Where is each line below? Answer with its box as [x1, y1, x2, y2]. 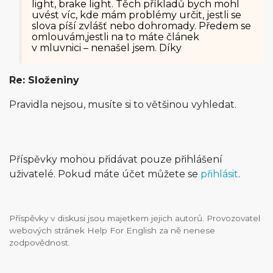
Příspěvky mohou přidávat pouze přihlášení [9, 154, 222, 165]
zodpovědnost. [9, 238, 70, 247]
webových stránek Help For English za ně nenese [9, 225, 215, 235]
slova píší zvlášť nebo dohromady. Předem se [32, 20, 251, 32]
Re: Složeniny [9, 74, 79, 86]
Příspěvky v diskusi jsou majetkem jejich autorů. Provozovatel [9, 213, 260, 223]
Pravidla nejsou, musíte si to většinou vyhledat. [9, 99, 236, 110]
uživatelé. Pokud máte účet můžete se [9, 168, 200, 180]
